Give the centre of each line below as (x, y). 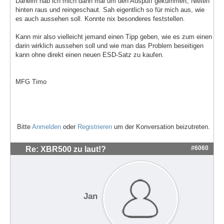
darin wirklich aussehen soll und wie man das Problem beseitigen (109, 46)
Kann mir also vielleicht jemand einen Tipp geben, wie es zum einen (114, 37)
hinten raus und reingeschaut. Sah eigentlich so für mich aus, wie (110, 10)
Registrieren (95, 126)
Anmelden (46, 126)
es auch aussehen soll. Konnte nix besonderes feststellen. (100, 19)
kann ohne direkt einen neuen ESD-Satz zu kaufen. (90, 55)
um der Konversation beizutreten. (161, 126)
